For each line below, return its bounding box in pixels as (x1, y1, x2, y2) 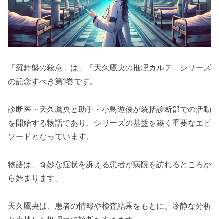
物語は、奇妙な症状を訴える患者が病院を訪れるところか (8, 159, 211, 170)
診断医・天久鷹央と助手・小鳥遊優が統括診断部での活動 (8, 104, 211, 114)
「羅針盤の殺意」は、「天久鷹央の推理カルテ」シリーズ (8, 63, 211, 73)
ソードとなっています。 (8, 131, 94, 142)
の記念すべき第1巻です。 (8, 76, 97, 87)
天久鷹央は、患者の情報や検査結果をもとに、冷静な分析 (8, 200, 211, 211)
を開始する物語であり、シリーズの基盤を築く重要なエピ (8, 118, 211, 128)
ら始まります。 (8, 173, 63, 183)
